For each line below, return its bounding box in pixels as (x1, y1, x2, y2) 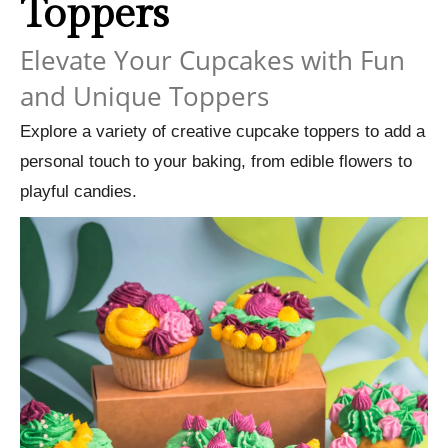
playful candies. (20, 181, 137, 201)
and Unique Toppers (20, 77, 269, 114)
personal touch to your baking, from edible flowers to (20, 151, 412, 171)
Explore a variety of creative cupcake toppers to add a (20, 121, 425, 141)
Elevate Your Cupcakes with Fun (20, 41, 405, 78)
